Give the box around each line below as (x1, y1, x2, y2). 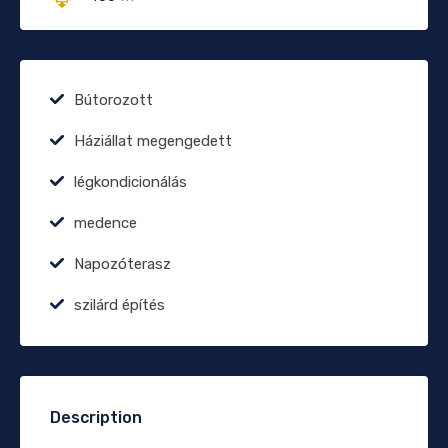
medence (74, 213, 137, 232)
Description (50, 407, 142, 427)
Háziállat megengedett (74, 131, 232, 150)
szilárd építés (74, 295, 165, 314)
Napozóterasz (74, 254, 171, 273)
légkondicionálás (74, 172, 187, 191)
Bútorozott (74, 90, 153, 109)
